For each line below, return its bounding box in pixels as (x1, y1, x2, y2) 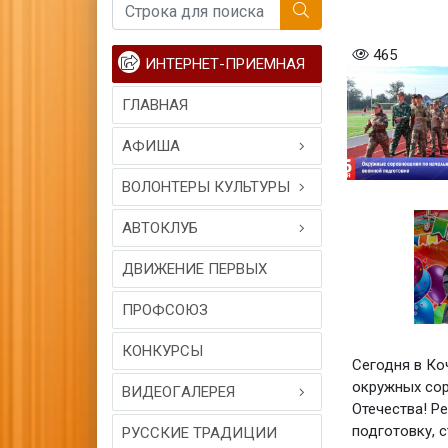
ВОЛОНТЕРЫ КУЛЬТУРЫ (122, 178, 290, 196)
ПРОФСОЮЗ (122, 301, 208, 319)
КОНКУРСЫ (122, 342, 203, 360)
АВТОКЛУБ (122, 219, 198, 237)
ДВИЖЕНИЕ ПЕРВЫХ (122, 260, 267, 278)
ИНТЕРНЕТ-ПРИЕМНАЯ (145, 55, 305, 73)
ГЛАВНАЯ (122, 96, 188, 114)
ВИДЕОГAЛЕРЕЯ (122, 383, 235, 401)
